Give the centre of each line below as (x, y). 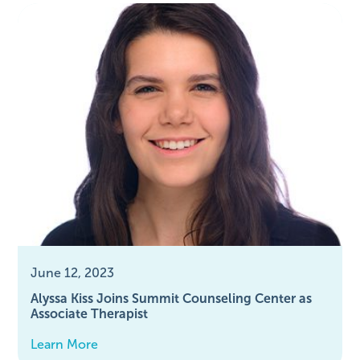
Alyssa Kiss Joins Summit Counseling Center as (172, 298)
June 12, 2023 (73, 272)
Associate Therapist (90, 313)
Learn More (65, 344)
